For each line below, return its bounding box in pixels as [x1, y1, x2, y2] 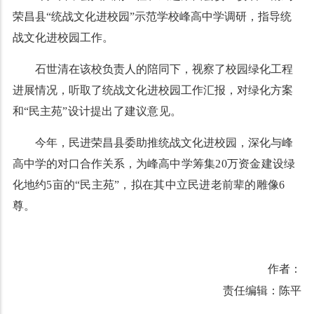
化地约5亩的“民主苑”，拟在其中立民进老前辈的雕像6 [12, 179, 285, 191]
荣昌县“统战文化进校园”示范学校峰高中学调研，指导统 [12, 11, 292, 22]
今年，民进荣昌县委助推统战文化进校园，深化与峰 [34, 137, 293, 149]
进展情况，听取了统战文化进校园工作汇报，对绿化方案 [12, 84, 293, 96]
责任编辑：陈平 [223, 285, 302, 296]
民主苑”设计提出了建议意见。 [28, 105, 182, 117]
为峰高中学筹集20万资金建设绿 [135, 158, 296, 170]
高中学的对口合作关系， [12, 158, 136, 170]
